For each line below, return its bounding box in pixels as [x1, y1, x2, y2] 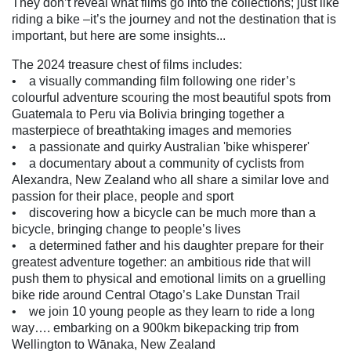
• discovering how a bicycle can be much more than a [12, 206, 316, 220]
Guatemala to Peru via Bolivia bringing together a [12, 107, 284, 121]
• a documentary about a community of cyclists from [12, 157, 304, 171]
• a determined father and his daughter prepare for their [12, 239, 324, 253]
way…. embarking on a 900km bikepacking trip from [12, 321, 299, 335]
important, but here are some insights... [12, 29, 226, 43]
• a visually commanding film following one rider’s [12, 74, 295, 89]
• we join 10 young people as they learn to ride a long [12, 305, 315, 319]
